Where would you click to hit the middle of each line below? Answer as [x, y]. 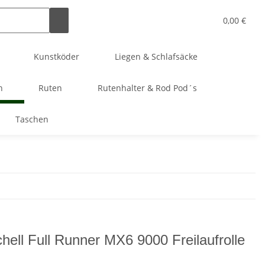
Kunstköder [56, 56]
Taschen [32, 119]
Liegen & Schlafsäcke [156, 56]
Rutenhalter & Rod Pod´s [147, 88]
